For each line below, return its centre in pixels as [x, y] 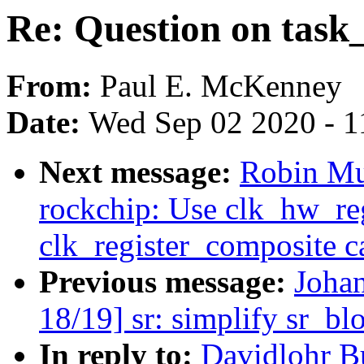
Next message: [139, 172]
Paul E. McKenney [221, 86]
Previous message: [167, 282]
